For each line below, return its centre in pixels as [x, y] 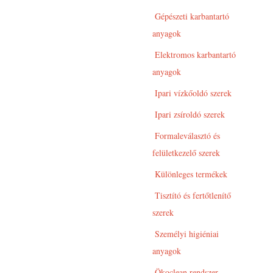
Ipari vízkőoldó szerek [192, 93]
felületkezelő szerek [186, 152]
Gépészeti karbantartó [191, 16]
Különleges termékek [190, 174]
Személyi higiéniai [186, 233]
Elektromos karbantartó [194, 54]
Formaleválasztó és [186, 135]
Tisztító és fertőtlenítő [192, 195]
